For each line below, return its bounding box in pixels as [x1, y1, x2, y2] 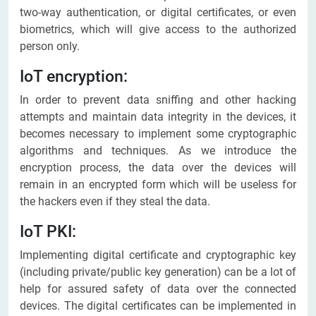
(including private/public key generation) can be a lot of [20, 265, 296, 279]
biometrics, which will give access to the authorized [20, 23, 296, 37]
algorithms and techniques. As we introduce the [20, 144, 296, 158]
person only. [20, 39, 80, 54]
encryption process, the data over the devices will [20, 161, 296, 175]
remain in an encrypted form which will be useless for [20, 178, 296, 192]
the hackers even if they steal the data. [20, 195, 210, 209]
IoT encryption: [20, 66, 128, 87]
